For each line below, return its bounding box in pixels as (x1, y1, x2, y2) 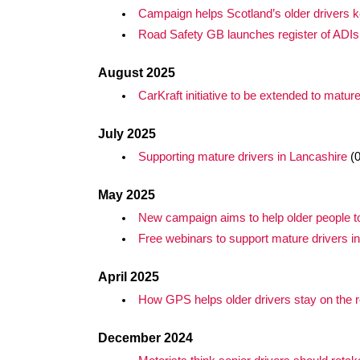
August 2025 (98, 66, 175, 80)
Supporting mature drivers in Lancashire (137, 150, 347, 163)
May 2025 (98, 188, 155, 202)
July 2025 (98, 127, 156, 141)
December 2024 (98, 331, 193, 345)
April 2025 (98, 270, 159, 284)
